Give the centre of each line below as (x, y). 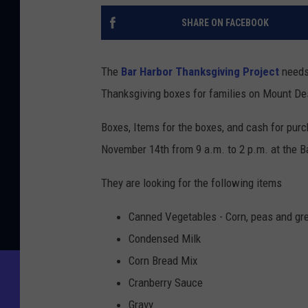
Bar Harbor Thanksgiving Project (200, 72)
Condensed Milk (165, 239)
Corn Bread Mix (163, 261)
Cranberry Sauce (166, 283)
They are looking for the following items (191, 183)
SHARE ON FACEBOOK (225, 23)
